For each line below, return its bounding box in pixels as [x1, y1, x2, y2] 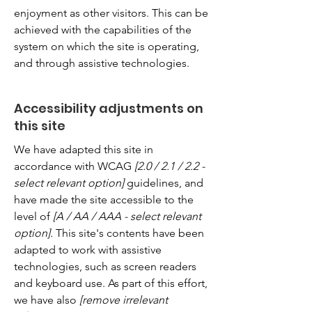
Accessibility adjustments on [14, 99, 203, 117]
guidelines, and [124, 175, 203, 189]
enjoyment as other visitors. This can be [14, 6, 208, 19]
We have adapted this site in [14, 142, 153, 156]
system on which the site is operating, [14, 39, 199, 53]
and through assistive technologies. [14, 56, 189, 70]
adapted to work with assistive [14, 242, 162, 256]
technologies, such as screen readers [14, 259, 196, 273]
